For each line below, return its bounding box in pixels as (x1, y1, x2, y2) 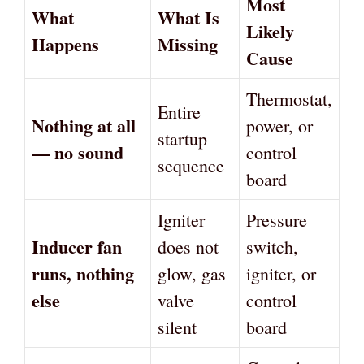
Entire (158, 99, 201, 123)
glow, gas (158, 261, 226, 285)
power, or (246, 113, 313, 137)
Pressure (246, 207, 307, 232)
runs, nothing (32, 259, 134, 287)
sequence (158, 153, 224, 177)
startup (158, 126, 207, 150)
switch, (246, 234, 298, 258)
